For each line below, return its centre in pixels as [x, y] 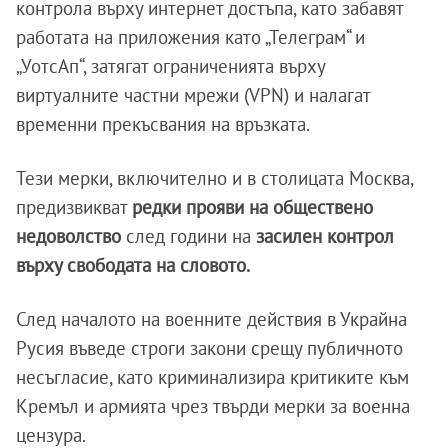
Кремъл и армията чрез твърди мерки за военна [213, 406]
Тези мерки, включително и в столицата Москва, [214, 178]
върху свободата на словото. [133, 265]
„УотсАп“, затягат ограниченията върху [170, 66]
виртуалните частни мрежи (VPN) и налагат [193, 95]
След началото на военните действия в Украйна [211, 319]
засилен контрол [322, 236]
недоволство [71, 236]
